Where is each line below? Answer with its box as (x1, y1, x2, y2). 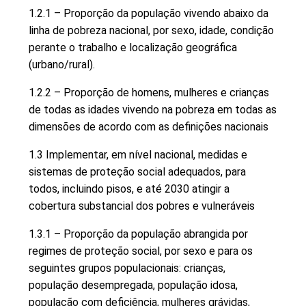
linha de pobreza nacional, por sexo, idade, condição (29, 23, 274, 37)
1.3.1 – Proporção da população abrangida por (29, 227, 248, 240)
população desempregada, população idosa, (29, 278, 238, 292)
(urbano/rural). (29, 57, 95, 71)
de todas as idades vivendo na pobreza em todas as (29, 102, 277, 116)
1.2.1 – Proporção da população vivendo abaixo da (29, 6, 268, 20)
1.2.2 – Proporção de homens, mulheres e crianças (29, 85, 269, 99)
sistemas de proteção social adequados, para (29, 165, 246, 178)
